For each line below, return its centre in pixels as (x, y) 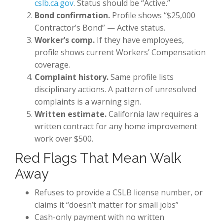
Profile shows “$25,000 (153, 15)
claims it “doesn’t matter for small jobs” (107, 204)
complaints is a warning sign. (88, 101)
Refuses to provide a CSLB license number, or (119, 192)
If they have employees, (139, 40)
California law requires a (152, 114)
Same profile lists (141, 77)
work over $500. (64, 138)
